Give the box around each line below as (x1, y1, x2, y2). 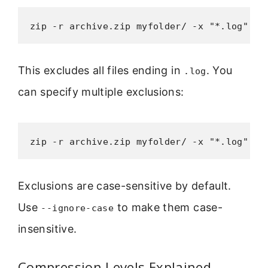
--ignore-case (41, 202, 114, 214)
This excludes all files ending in (18, 64, 184, 77)
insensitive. (18, 222, 77, 235)
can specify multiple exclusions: (18, 86, 184, 99)
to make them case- (114, 200, 223, 214)
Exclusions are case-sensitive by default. (18, 179, 232, 192)
